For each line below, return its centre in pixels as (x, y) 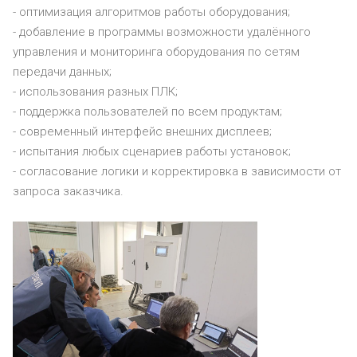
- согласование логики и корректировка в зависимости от (177, 171)
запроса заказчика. (68, 191)
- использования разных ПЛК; (95, 92)
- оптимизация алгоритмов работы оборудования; (151, 12)
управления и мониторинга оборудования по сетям (156, 52)
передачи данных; (62, 72)
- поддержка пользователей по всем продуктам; (149, 112)
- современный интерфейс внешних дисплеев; (142, 131)
